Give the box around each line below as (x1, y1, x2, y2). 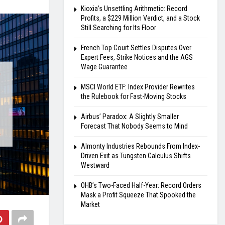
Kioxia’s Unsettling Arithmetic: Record (81, 5, 187, 13)
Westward (81, 161, 109, 169)
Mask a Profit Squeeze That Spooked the (81, 191, 196, 199)
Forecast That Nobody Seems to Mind (81, 122, 188, 130)
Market (81, 200, 100, 208)
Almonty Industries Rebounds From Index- (81, 142, 200, 150)
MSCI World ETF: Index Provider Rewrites (81, 83, 195, 91)
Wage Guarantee (81, 63, 128, 71)
